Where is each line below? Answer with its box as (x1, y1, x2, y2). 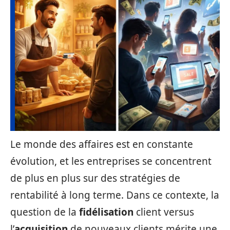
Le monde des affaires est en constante (10, 138, 193, 151)
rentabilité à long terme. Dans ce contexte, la (10, 188, 219, 202)
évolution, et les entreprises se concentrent (10, 155, 212, 168)
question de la (10, 205, 79, 219)
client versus (133, 205, 194, 219)
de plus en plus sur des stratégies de (10, 171, 180, 185)
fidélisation (79, 205, 133, 219)
